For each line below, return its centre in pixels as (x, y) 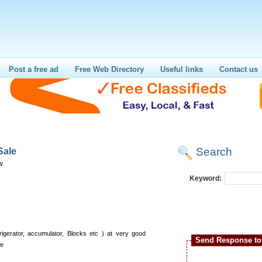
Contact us (239, 69)
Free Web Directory (109, 69)
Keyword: (206, 178)
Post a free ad (34, 69)
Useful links (182, 69)
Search (214, 152)
